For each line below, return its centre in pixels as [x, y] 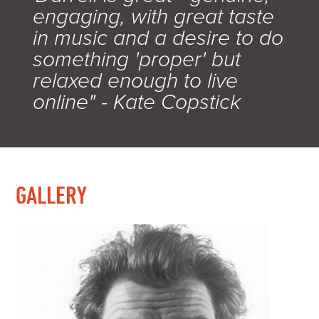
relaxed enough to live [136, 81]
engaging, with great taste [154, 17]
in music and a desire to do [158, 38]
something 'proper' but [137, 59]
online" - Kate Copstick [137, 102]
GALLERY [52, 194]
